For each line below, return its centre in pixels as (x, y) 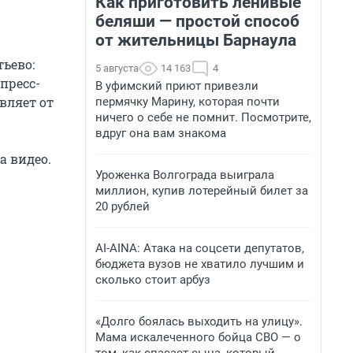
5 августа (117, 68)
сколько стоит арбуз (153, 280)
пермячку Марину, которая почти (188, 102)
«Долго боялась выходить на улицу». (199, 321)
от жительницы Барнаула (196, 40)
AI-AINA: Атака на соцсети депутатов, (200, 248)
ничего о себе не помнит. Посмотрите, (203, 117)
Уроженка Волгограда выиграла (185, 175)
